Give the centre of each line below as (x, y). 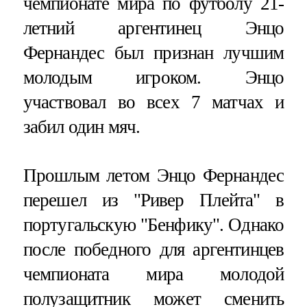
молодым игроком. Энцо (153, 77)
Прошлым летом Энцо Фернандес (153, 175)
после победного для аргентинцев (153, 249)
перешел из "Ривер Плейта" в (153, 200)
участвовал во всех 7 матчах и (153, 102)
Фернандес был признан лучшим (153, 52)
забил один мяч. (82, 126)
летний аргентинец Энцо (153, 28)
